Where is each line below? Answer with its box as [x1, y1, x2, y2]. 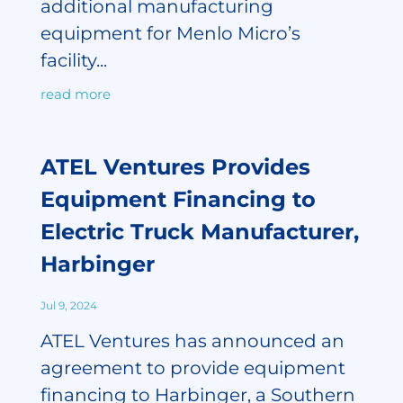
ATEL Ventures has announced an [40, 330, 345, 353]
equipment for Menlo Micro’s [40, 22, 300, 45]
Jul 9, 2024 [40, 299, 97, 313]
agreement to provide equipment [40, 357, 345, 380]
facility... [40, 49, 107, 72]
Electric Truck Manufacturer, [40, 219, 359, 246]
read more [40, 85, 111, 103]
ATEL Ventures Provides [40, 154, 310, 181]
